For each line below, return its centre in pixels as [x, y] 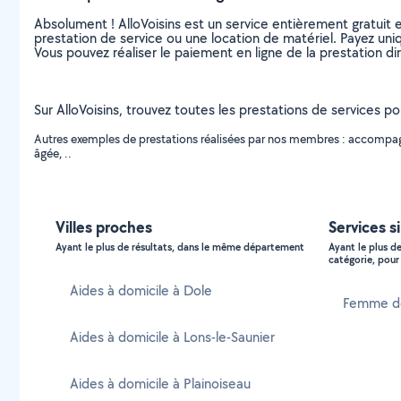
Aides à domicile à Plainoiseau [160, 384]
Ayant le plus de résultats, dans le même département [180, 247]
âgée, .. [53, 153]
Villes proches [104, 227]
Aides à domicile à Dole [141, 290]
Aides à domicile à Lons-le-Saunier [172, 337]
